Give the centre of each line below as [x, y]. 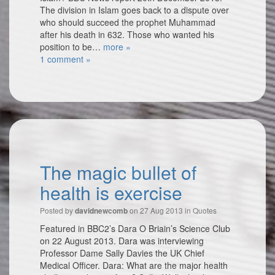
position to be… [72, 47]
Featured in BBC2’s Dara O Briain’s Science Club [135, 228]
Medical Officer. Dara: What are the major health [134, 265]
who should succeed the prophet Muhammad [128, 22]
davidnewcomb [101, 211]
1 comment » [65, 59]
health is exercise [111, 192]
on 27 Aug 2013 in [160, 210]
